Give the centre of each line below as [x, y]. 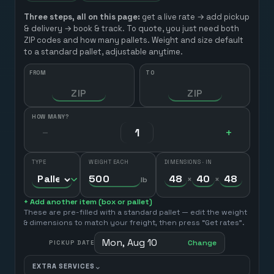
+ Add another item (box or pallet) [88, 202]
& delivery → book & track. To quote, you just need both [131, 29]
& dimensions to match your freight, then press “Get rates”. [134, 223]
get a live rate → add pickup [195, 17]
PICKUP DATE [72, 243]
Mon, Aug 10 [130, 243]
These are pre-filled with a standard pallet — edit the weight [135, 213]
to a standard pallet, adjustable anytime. [103, 52]
